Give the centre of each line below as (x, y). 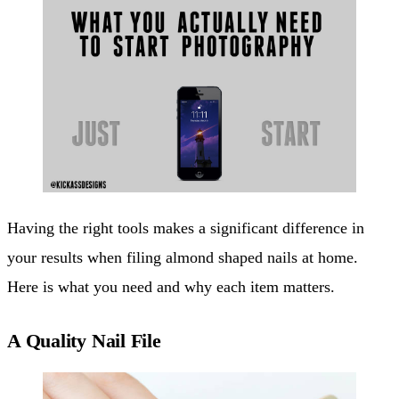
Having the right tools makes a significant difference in (186, 228)
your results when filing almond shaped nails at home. (183, 257)
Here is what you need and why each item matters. (171, 286)
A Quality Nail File (84, 340)
